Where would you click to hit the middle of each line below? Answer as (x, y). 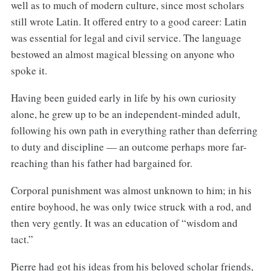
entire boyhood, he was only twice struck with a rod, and (131, 206)
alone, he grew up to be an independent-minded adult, (125, 114)
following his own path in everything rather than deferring (134, 130)
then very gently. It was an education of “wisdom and (124, 223)
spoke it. (29, 71)
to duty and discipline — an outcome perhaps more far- (129, 147)
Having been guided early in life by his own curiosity (123, 98)
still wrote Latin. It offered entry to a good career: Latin (129, 22)
